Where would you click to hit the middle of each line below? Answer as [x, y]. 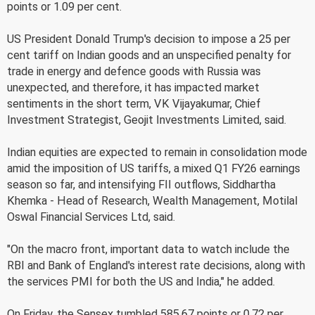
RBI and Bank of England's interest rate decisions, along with [156, 265]
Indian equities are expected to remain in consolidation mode [157, 152]
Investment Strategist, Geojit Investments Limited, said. [147, 120]
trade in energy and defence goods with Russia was [134, 71]
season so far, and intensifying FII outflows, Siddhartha [141, 184]
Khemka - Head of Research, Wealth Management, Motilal [152, 200]
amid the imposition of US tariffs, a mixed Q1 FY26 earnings [154, 168]
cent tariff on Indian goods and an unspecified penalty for [149, 55]
